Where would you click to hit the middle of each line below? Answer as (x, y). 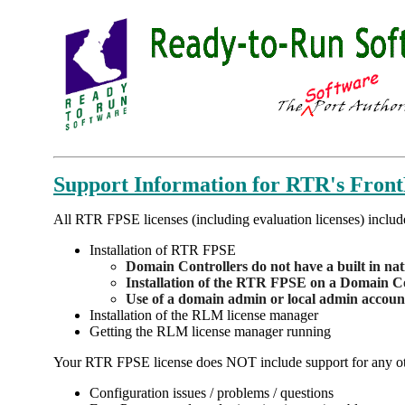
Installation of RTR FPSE (163, 250)
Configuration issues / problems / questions (212, 393)
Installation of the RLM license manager (204, 315)
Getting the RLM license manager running (210, 331)
